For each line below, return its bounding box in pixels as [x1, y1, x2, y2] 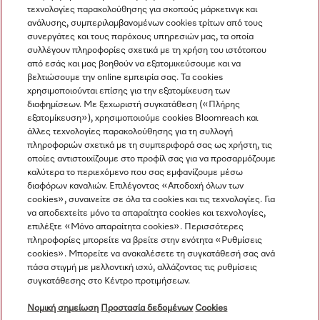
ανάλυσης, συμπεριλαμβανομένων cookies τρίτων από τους [27, 19, 264, 28]
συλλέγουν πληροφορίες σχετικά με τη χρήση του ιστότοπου [27, 46, 267, 55]
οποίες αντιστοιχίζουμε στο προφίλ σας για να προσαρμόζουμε [27, 154, 276, 164]
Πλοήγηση [12, 148, 71, 161]
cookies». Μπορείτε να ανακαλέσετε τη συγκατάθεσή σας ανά [27, 249, 276, 259]
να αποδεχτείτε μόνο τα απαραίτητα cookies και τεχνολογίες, [27, 209, 266, 218]
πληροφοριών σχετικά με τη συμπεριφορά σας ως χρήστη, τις [27, 141, 273, 150]
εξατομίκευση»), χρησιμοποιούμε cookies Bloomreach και [27, 114, 259, 123]
